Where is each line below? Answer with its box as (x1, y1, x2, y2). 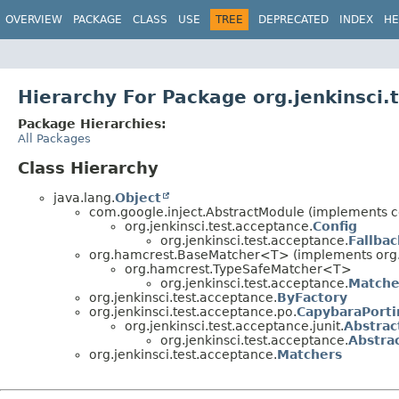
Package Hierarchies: (18, 116, 167, 131)
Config (313, 218, 357, 233)
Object (115, 190, 161, 205)
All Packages (18, 131, 91, 145)
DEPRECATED (258, 13, 329, 26)
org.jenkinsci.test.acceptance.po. (89, 304, 297, 319)
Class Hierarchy (18, 158, 159, 177)
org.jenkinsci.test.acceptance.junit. (125, 318, 344, 333)
